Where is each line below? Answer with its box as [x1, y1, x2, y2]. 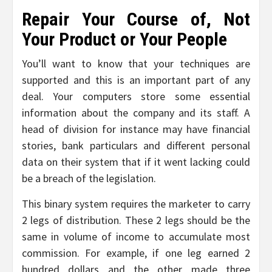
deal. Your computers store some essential [22, 89, 250, 103]
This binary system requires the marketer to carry [22, 196, 250, 211]
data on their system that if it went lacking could [22, 154, 250, 169]
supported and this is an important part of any [22, 72, 250, 87]
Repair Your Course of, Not [22, 8, 250, 30]
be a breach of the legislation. [22, 171, 156, 185]
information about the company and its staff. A [22, 105, 250, 120]
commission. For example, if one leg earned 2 [22, 245, 250, 260]
